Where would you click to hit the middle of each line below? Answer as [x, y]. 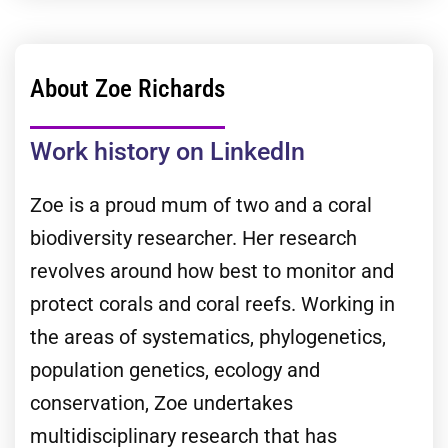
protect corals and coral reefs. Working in [212, 303]
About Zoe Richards [127, 88]
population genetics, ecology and [175, 369]
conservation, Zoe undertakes [161, 402]
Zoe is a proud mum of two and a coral [201, 204]
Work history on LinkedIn [167, 151]
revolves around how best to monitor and [212, 270]
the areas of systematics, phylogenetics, [208, 336]
